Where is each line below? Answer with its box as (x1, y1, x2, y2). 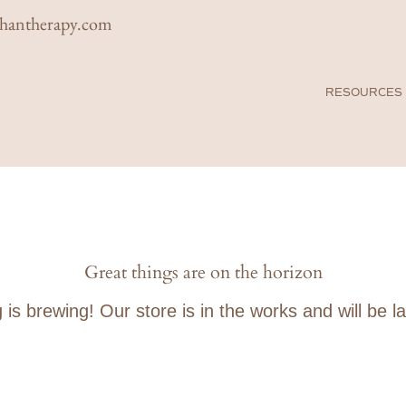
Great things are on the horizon (83, 259, 323, 285)
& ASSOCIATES (76, 101, 227, 124)
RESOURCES (325, 86, 402, 99)
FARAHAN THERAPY (51, 72, 252, 95)
